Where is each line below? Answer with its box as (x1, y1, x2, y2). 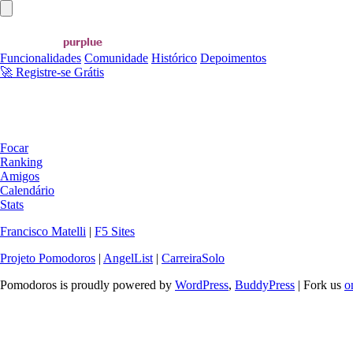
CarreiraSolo (162, 251, 225, 265)
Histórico (151, 51, 197, 65)
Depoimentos (200, 51, 266, 65)
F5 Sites (95, 225, 135, 238)
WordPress (175, 278, 229, 292)
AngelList (103, 251, 153, 265)
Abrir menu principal (6, 2, 96, 13)
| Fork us (295, 278, 344, 292)
